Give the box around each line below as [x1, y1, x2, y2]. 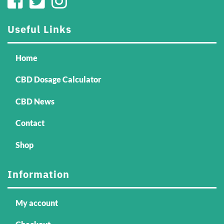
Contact [15, 118, 44, 128]
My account [15, 197, 58, 207]
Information [7, 167, 69, 181]
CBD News [15, 96, 54, 106]
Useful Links [7, 22, 71, 36]
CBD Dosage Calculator [15, 74, 101, 84]
